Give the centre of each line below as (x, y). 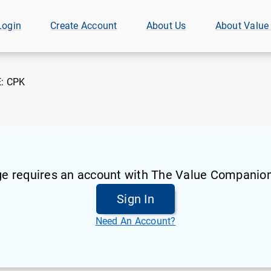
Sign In (135, 199)
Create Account (84, 26)
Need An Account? (135, 221)
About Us (166, 26)
